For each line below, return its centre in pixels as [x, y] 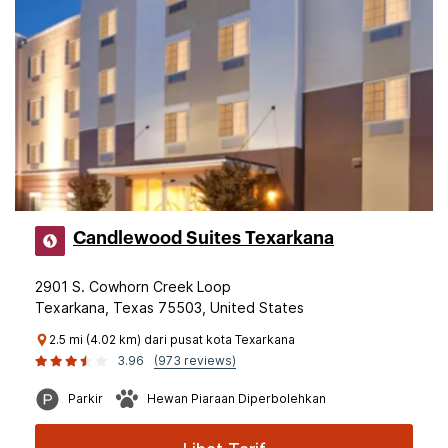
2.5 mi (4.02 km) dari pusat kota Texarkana [172, 339]
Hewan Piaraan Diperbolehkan [236, 398]
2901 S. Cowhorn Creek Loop [133, 286]
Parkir [85, 398]
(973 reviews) [195, 360]
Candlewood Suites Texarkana [203, 238]
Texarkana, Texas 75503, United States [169, 307]
